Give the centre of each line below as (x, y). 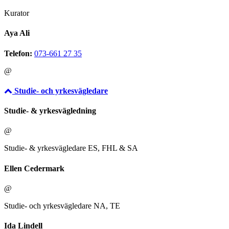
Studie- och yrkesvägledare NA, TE (62, 205)
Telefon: (18, 53)
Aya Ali (17, 33)
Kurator (17, 13)
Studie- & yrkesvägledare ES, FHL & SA (71, 148)
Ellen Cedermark (34, 168)
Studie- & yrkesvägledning (50, 111)
